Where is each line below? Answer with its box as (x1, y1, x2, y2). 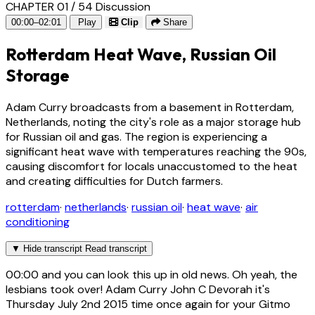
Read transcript (85, 243, 147, 254)
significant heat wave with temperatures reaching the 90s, (6, 143, 307, 159)
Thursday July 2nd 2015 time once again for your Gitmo (6, 296, 290, 311)
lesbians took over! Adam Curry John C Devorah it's (6, 281, 270, 297)
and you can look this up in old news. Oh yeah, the (39, 266, 297, 282)
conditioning (6, 214, 70, 229)
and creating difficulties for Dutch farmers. (6, 173, 223, 188)
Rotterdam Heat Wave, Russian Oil (6, 43, 276, 65)
